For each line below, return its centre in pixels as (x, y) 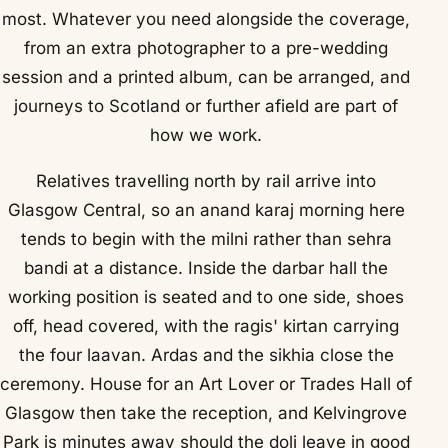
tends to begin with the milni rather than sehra (206, 239)
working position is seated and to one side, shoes (206, 297)
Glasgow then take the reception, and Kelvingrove (206, 413)
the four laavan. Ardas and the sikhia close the (206, 355)
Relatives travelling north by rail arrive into (206, 181)
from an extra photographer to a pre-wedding (206, 47)
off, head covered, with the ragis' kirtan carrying (206, 326)
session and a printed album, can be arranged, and (206, 76)
